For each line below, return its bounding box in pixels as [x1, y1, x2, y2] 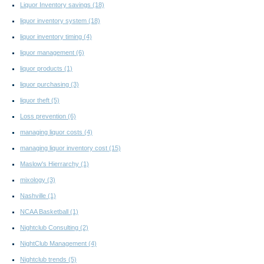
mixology [20, 176, 47, 184]
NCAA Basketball [20, 208, 70, 216]
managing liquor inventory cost [20, 144, 109, 152]
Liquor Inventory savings [20, 1, 93, 9]
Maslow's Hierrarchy [20, 160, 81, 168]
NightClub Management [20, 240, 88, 247]
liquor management [20, 49, 76, 57]
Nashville [20, 192, 48, 200]
